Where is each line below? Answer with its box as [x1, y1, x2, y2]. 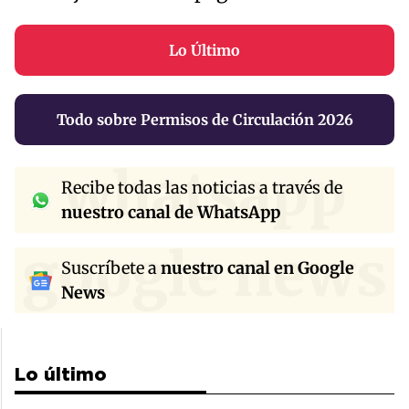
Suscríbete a [61, 257, 161, 279]
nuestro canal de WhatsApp [61, 202, 280, 224]
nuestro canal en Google [161, 257, 354, 279]
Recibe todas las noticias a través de [61, 177, 342, 199]
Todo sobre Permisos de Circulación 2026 [56, 110, 353, 130]
